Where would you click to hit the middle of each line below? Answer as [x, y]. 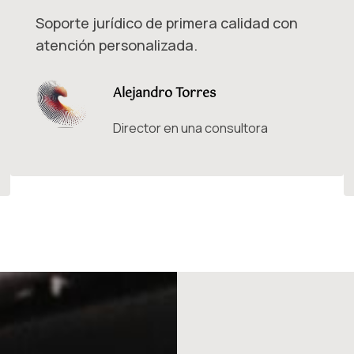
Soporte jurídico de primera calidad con [167, 23]
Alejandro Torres [165, 94]
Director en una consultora [191, 128]
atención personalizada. [117, 45]
